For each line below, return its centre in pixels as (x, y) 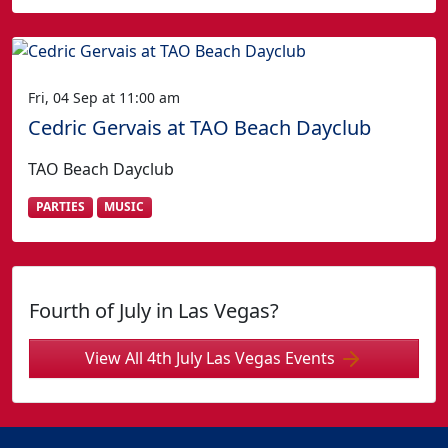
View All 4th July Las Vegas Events (210, 357)
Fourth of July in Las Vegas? (154, 310)
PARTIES (60, 207)
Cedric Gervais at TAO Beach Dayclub (199, 128)
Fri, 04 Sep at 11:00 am (104, 98)
